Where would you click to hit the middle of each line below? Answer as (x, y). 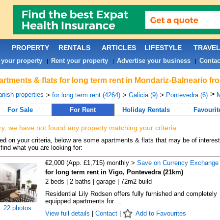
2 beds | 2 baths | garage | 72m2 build (98, 181)
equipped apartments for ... (83, 201)
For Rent (83, 110)
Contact (106, 213)
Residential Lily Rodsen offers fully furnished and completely (131, 194)
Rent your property (79, 61)
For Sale (20, 110)
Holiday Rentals (146, 110)
